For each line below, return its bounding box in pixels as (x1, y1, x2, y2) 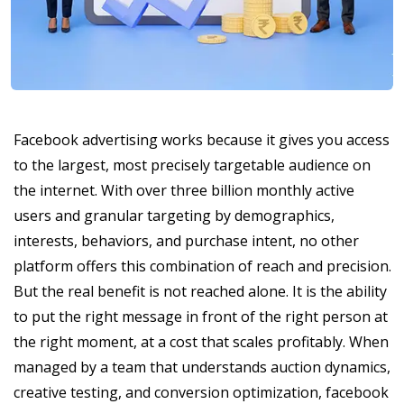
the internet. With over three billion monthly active (14, 179, 354, 200)
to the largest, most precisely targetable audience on (14, 154, 371, 175)
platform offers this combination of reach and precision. (14, 255, 391, 276)
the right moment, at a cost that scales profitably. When (14, 331, 389, 352)
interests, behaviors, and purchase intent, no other (14, 230, 359, 251)
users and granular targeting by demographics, (14, 205, 335, 225)
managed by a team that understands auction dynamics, (14, 356, 390, 377)
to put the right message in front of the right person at (14, 306, 388, 326)
